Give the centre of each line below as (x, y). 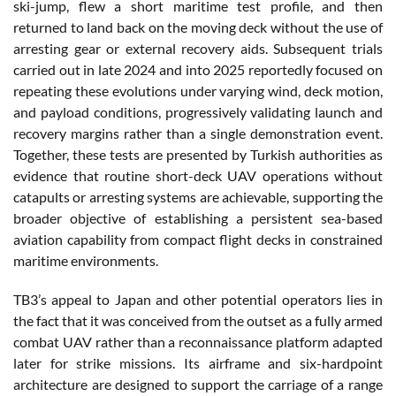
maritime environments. (86, 260)
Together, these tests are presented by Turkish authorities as (198, 154)
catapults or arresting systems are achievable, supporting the (198, 196)
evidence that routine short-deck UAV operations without (198, 175)
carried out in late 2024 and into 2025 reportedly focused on (198, 69)
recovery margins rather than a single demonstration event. (198, 133)
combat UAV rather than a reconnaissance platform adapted (198, 341)
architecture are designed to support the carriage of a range (198, 384)
